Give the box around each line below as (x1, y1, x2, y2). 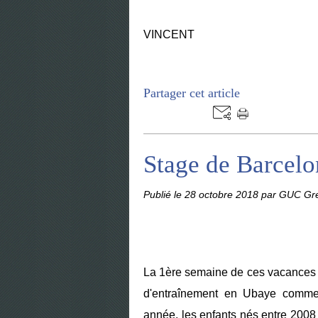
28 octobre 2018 (185, 189, 261, 200)
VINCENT (143, 28, 197, 40)
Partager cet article (143, 86, 240, 100)
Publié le (143, 189, 185, 200)
